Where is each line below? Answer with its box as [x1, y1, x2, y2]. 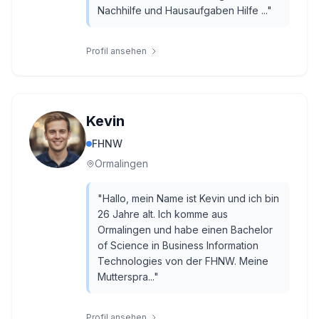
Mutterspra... [98, 271, 154, 283]
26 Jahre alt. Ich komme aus [98, 208, 228, 220]
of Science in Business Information [98, 239, 258, 251]
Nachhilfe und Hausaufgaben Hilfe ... [98, 4, 267, 16]
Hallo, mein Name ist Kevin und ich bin [103, 192, 279, 204]
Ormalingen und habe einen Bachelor [98, 224, 273, 236]
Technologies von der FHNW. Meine [98, 255, 268, 267]
